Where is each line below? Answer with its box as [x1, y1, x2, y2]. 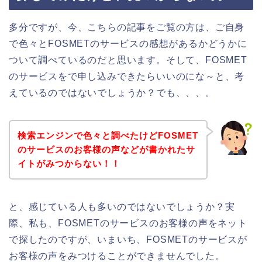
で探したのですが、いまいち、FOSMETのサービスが [9, 234, 247, 244]
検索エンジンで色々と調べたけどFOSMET [17, 130, 198, 140]
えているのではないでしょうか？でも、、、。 [9, 88, 215, 98]
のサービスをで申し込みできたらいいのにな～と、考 [9, 71, 245, 82]
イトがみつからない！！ [17, 158, 120, 168]
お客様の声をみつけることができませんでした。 [9, 250, 225, 261]
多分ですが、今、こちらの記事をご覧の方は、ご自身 [9, 22, 245, 33]
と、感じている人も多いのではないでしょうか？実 [9, 201, 235, 212]
